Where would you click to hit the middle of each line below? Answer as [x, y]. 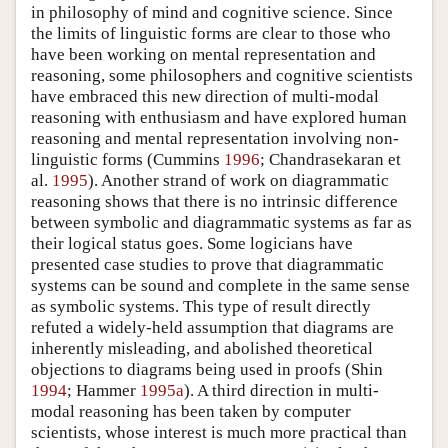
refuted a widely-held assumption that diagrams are [212, 327]
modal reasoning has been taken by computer [191, 411]
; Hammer [103, 390]
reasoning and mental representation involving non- [215, 138]
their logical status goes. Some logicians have [192, 243]
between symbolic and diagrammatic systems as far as [221, 222]
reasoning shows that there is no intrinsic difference [214, 201]
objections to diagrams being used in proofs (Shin [207, 369]
